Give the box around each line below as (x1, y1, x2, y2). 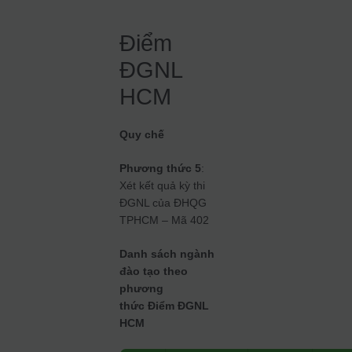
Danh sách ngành (119, 247, 215, 261)
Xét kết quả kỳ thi (119, 179, 206, 192)
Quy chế (119, 128, 165, 141)
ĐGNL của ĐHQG (119, 196, 207, 210)
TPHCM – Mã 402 (119, 214, 210, 227)
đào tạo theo (119, 265, 189, 278)
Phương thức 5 (119, 162, 202, 175)
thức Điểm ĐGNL (119, 299, 210, 313)
